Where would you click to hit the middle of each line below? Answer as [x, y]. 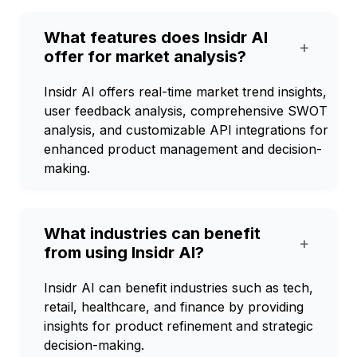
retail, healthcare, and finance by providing [174, 307]
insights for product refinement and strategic [178, 326]
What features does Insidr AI [156, 37]
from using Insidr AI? [124, 253]
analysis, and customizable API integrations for [186, 130]
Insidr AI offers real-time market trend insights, [185, 92]
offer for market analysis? [145, 57]
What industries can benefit [152, 233]
